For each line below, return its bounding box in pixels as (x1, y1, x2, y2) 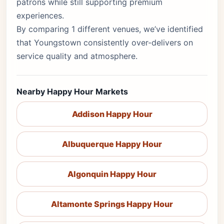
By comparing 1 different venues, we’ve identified (16, 24, 203, 34)
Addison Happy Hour (71, 109, 152, 119)
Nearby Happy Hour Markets (16, 86, 128, 96)
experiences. (16, 10, 64, 20)
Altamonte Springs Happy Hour (51, 199, 173, 209)
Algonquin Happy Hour (67, 169, 156, 179)
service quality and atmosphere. (16, 51, 137, 61)
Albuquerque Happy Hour (62, 139, 162, 149)
